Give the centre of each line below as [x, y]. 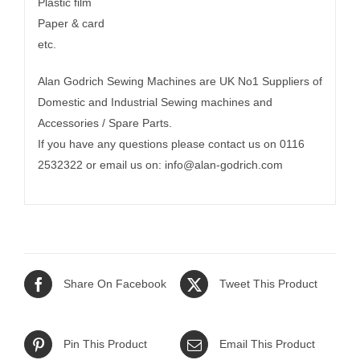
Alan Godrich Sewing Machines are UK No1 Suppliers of [180, 82]
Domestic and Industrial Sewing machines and [155, 102]
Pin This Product [105, 344]
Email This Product [267, 344]
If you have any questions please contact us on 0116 [171, 144]
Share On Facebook [115, 284]
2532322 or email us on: [101, 165]
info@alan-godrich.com [223, 165]
